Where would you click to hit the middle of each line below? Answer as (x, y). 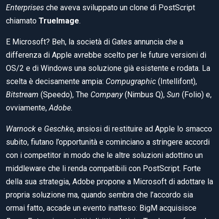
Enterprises (25, 8)
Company (107, 95)
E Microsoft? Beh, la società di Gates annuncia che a (95, 42)
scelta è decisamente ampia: (56, 82)
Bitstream (22, 95)
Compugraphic (131, 82)
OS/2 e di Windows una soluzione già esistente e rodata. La (108, 68)
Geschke (58, 129)
